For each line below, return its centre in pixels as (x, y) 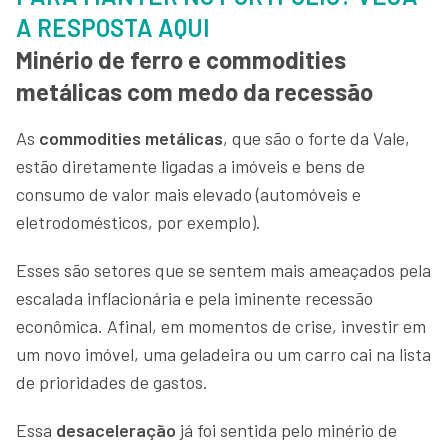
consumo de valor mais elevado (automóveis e (188, 193)
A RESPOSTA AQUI (113, 27)
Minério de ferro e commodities (181, 59)
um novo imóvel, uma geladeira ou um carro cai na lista (223, 353)
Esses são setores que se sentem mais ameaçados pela (223, 269)
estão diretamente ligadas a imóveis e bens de (190, 165)
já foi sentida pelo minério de (286, 429)
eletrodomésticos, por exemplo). (140, 221)
